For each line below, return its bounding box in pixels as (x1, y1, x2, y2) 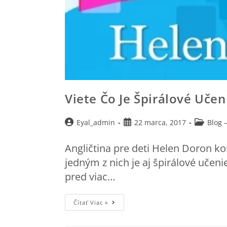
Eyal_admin (77, 118, 115, 128)
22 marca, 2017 (134, 118, 186, 128)
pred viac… (65, 170, 116, 184)
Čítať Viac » (73, 199, 108, 207)
